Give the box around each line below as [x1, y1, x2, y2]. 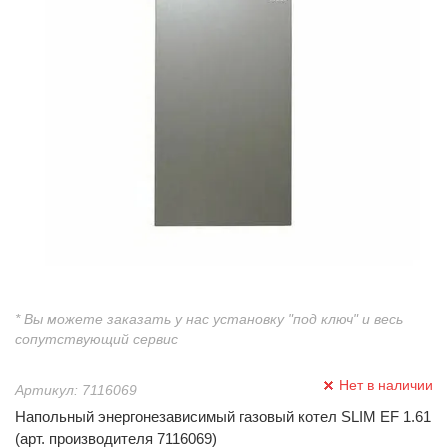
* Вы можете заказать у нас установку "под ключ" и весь [15, 311, 403, 327]
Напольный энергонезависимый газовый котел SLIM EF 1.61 [15, 408, 431, 425]
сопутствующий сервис [15, 331, 178, 347]
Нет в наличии [339, 377, 433, 393]
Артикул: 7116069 [15, 382, 137, 398]
